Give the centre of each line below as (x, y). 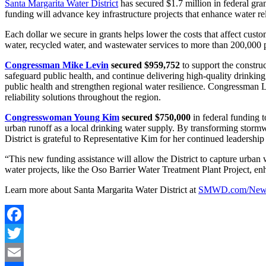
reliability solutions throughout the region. (83, 97)
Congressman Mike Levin (57, 65)
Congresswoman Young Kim (62, 118)
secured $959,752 (144, 65)
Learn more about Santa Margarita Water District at (102, 190)
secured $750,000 (155, 118)
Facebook (23, 233)
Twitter (18, 252)
